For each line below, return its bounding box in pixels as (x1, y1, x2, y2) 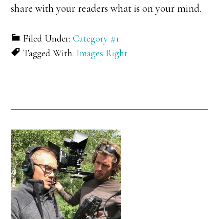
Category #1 (73, 33, 120, 44)
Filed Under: (23, 33, 73, 44)
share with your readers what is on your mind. (11, 2, 202, 15)
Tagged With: (23, 47, 77, 59)
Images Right (76, 47, 128, 59)
